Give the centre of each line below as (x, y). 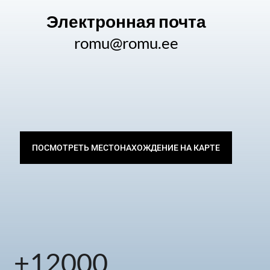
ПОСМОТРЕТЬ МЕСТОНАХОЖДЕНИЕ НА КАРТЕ (126, 148)
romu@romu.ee (126, 43)
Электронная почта (126, 21)
